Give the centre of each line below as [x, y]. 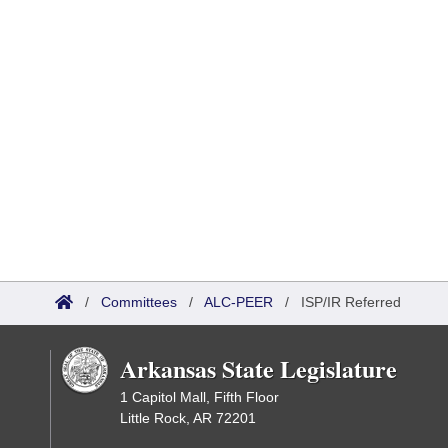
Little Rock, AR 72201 [188, 418]
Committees [139, 302]
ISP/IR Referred [351, 302]
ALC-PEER [238, 302]
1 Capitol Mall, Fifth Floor [199, 397]
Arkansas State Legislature [258, 368]
